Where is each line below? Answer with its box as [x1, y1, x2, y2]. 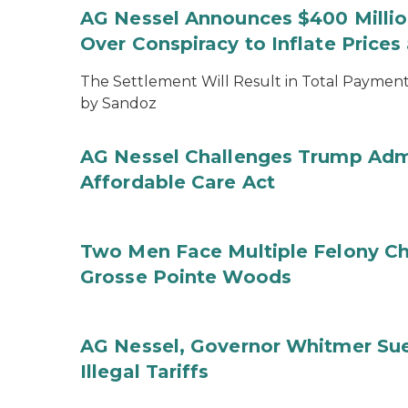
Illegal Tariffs [80, 361, 209, 382]
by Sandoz [80, 95, 157, 112]
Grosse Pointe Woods [80, 266, 291, 288]
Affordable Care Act [80, 171, 275, 193]
